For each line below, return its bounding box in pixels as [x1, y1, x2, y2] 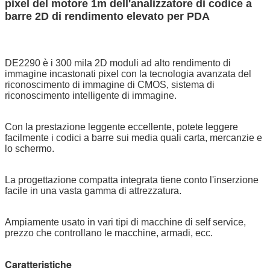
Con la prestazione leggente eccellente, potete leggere [5, 121, 238, 132]
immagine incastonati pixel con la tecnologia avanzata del [5, 68, 251, 79]
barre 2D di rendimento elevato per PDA [5, 10, 210, 22]
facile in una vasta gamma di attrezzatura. [5, 185, 181, 196]
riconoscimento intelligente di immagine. [5, 90, 177, 101]
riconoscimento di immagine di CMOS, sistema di [5, 79, 215, 90]
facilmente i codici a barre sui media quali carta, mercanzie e [5, 132, 262, 143]
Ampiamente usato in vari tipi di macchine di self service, [5, 216, 246, 227]
